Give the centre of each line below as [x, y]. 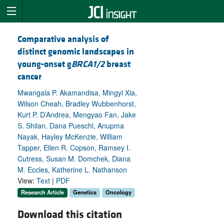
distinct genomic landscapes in [76, 52]
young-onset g [44, 64]
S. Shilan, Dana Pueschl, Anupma [71, 126]
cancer [29, 77]
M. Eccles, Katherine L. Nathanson [72, 170]
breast [117, 64]
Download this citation [70, 214]
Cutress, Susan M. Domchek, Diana [74, 159]
